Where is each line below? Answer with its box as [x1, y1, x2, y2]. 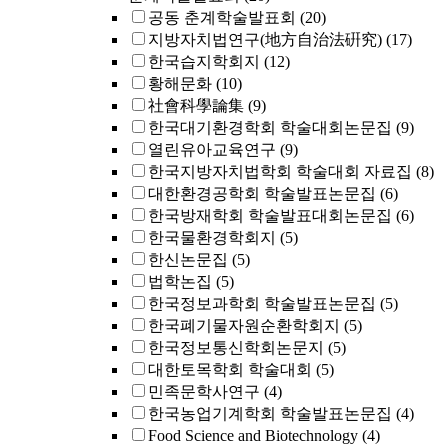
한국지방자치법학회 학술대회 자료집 [148, 163, 412, 180]
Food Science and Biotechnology [148, 427, 358, 444]
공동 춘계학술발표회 [148, 9, 296, 26]
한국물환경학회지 [148, 229, 276, 246]
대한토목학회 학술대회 [148, 361, 312, 378]
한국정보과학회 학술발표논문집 [148, 295, 376, 312]
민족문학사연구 [148, 383, 260, 400]
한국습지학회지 [148, 53, 260, 70]
